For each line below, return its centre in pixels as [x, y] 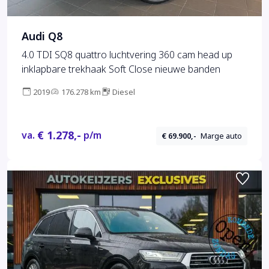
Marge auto [222, 136]
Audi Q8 [42, 37]
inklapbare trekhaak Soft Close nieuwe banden [121, 70]
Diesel [124, 92]
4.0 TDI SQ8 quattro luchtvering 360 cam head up [127, 55]
